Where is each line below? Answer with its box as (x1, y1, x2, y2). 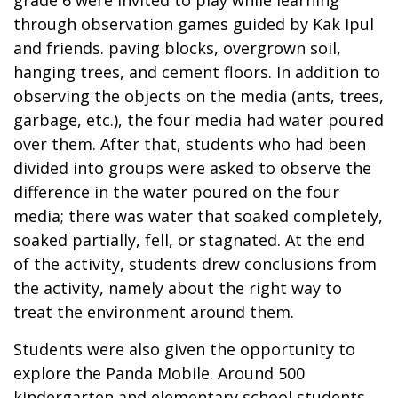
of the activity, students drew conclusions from (13, 252, 377, 275)
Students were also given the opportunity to (13, 338, 355, 360)
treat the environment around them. (13, 300, 294, 322)
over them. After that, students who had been (13, 132, 366, 155)
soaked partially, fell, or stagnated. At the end (13, 228, 365, 251)
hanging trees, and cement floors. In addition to (13, 60, 380, 83)
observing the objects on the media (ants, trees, (13, 84, 384, 107)
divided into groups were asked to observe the (13, 156, 371, 179)
